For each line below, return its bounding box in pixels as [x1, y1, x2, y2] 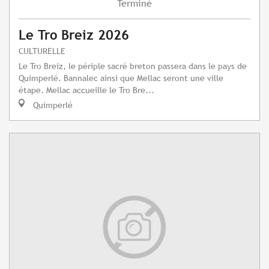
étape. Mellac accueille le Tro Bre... [19, 85, 154, 95]
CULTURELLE [19, 46, 65, 56]
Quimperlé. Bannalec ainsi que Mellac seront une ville [19, 73, 223, 83]
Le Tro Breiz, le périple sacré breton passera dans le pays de [19, 61, 247, 71]
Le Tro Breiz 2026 [19, 28, 129, 43]
